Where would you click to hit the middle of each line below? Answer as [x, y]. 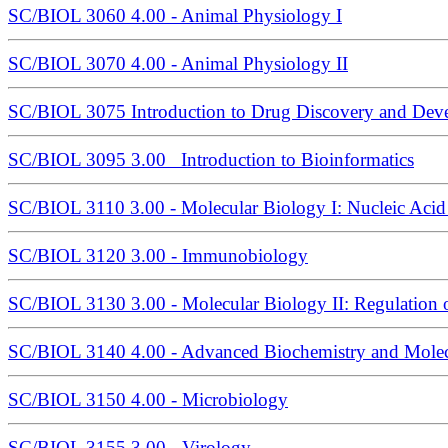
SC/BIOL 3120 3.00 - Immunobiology [158, 256]
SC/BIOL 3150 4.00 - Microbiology [148, 400]
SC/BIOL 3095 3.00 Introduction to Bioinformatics [211, 160]
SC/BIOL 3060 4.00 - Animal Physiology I [175, 16]
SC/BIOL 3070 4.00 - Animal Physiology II [178, 64]
